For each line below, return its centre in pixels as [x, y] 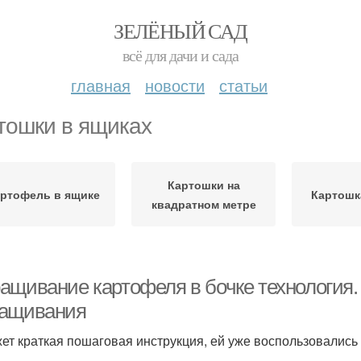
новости [175, 85]
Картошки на [203, 185]
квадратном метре [203, 204]
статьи [243, 85]
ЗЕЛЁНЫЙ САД [180, 31]
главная [101, 85]
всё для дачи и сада [180, 55]
